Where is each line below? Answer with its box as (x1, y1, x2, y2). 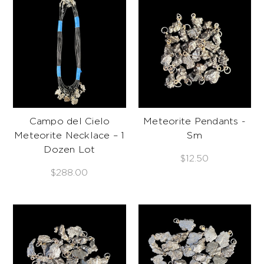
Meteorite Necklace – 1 (14, 131, 125, 141)
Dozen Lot (44, 145, 95, 155)
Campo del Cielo (29, 117, 110, 127)
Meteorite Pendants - (143, 117, 246, 127)
